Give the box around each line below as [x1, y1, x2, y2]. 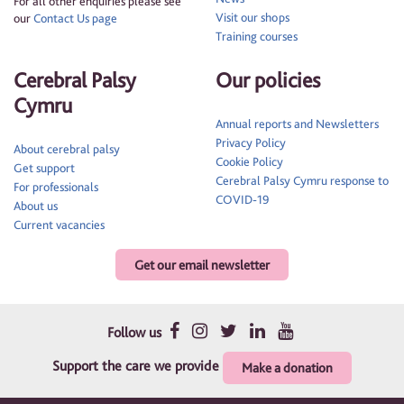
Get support [14, 161, 75, 176]
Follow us [106, 324, 165, 342]
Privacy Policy [216, 135, 286, 151]
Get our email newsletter [134, 256, 270, 273]
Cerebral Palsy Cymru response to [216, 173, 389, 188]
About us [14, 198, 58, 214]
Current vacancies [14, 217, 105, 233]
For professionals [14, 179, 98, 195]
